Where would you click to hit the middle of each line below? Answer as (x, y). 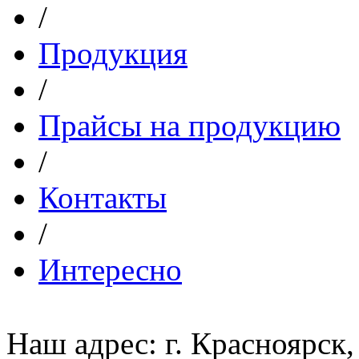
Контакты (103, 197)
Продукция (113, 53)
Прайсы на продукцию (190, 125)
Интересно (110, 269)
